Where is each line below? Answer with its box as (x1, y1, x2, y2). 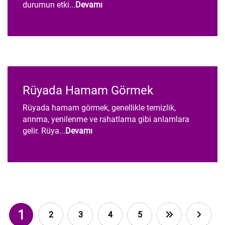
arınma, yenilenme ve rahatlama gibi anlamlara (23, 115, 189, 124)
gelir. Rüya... (23, 126, 65, 136)
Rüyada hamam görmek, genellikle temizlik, (23, 103, 176, 113)
